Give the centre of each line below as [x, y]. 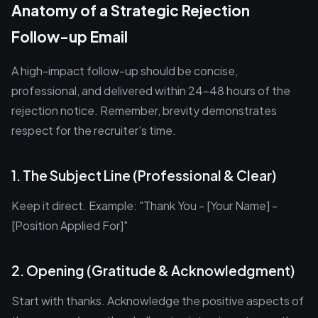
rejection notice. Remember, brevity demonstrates [144, 110]
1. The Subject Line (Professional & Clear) [144, 175]
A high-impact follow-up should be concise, [125, 71]
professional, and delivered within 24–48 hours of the [151, 91]
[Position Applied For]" [70, 225]
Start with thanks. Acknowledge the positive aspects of [158, 301]
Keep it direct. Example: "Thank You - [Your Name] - [144, 205]
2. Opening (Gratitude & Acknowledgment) [153, 270]
